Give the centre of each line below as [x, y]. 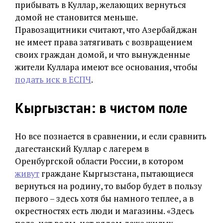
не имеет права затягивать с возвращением [104, 42]
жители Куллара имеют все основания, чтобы [106, 67]
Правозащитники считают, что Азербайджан [106, 30]
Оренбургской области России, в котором [99, 161]
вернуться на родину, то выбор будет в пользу [109, 186]
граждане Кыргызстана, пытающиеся [116, 174]
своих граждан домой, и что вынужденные [103, 55]
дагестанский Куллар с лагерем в [82, 149]
